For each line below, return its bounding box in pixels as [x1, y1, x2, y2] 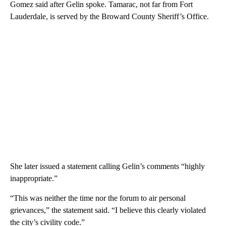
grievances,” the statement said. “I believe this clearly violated [10, 206, 206, 215]
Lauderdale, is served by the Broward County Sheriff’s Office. [10, 12, 209, 21]
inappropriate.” [10, 174, 58, 183]
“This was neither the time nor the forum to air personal [10, 194, 186, 203]
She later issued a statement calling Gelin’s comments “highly [10, 162, 205, 171]
